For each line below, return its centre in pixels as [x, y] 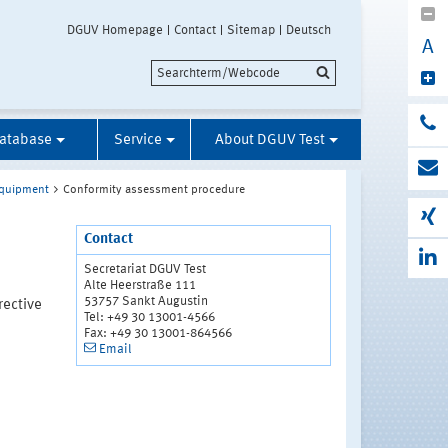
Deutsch [308, 30]
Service [137, 141]
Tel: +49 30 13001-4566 [149, 318]
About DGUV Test [269, 141]
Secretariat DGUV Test [144, 270]
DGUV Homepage [115, 30]
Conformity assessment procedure [154, 190]
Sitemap [251, 30]
